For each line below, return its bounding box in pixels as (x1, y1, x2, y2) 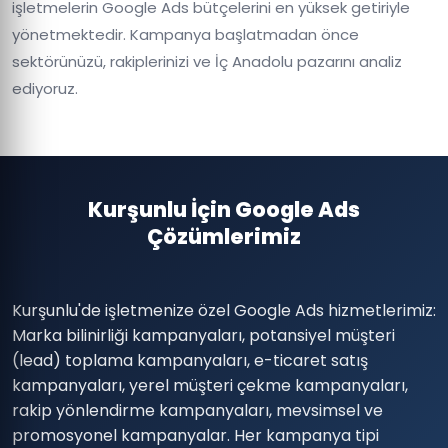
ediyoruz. (12, 78, 78, 99)
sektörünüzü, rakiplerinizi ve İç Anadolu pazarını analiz (12, 51, 402, 72)
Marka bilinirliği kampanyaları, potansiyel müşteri (12, 324, 395, 347)
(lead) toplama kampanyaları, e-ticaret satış (12, 349, 368, 372)
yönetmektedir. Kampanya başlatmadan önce (12, 24, 359, 45)
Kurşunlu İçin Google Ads (88, 195, 360, 224)
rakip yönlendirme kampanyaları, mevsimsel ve (12, 399, 383, 422)
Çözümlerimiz (147, 222, 301, 251)
